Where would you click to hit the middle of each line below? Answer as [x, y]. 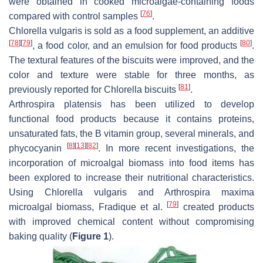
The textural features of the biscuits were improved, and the [131, 60]
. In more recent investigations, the [176, 148]
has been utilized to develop [178, 104]
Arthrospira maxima [209, 192]
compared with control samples [75, 16]
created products [217, 207]
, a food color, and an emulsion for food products [136, 45]
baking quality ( [41, 236]
